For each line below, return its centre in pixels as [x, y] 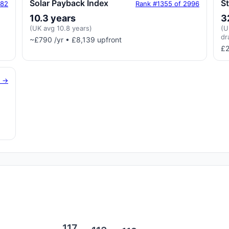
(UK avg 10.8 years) [61, 28]
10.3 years [53, 18]
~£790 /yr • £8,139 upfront [76, 40]
